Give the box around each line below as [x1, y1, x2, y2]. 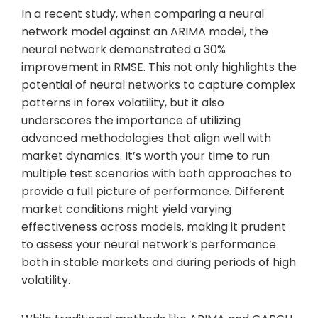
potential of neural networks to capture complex [21, 76, 295, 93]
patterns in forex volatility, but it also [21, 94, 224, 111]
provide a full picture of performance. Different [21, 182, 285, 199]
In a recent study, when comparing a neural [21, 5, 264, 22]
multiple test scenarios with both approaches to [21, 165, 292, 182]
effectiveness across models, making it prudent [21, 218, 286, 235]
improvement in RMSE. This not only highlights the [21, 58, 297, 75]
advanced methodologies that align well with [21, 129, 271, 146]
